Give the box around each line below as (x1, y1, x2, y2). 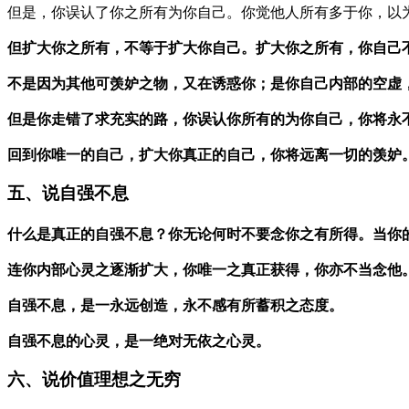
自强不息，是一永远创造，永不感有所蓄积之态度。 (7, 297, 343, 313)
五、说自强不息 (7, 183, 129, 203)
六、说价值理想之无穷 (7, 369, 181, 389)
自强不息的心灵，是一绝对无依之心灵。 (7, 332, 270, 349)
